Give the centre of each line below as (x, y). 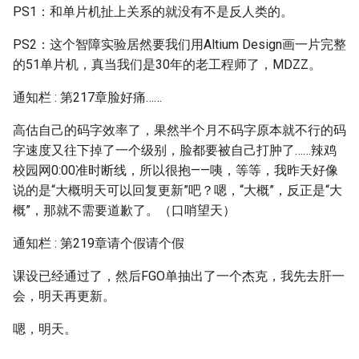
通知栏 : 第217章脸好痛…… (87, 97)
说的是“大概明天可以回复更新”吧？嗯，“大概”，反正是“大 (177, 190)
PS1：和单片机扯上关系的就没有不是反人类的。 (153, 12)
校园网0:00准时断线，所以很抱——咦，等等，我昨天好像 (175, 170)
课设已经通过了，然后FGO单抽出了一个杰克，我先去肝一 (179, 276)
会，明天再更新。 (64, 296)
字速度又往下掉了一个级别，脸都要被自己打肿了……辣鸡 (175, 150)
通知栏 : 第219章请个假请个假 (99, 243)
